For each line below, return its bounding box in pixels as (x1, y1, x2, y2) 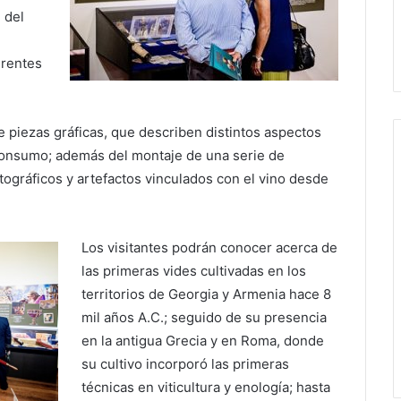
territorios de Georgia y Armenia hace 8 (81, 286, 332, 303)
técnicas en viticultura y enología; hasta (81, 379, 331, 397)
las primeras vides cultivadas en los (81, 262, 307, 280)
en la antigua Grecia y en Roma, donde (81, 332, 325, 350)
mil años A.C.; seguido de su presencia (81, 309, 328, 327)
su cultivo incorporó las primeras (81, 355, 290, 373)
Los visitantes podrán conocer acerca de (81, 239, 338, 257)
